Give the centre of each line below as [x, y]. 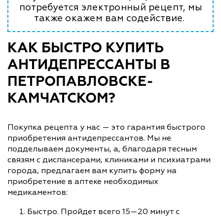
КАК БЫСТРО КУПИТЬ [86, 48]
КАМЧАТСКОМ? [61, 98]
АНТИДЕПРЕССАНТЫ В [89, 65]
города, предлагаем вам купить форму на [92, 170]
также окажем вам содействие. [110, 18]
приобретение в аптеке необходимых [83, 181]
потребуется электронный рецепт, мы [110, 7]
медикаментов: [37, 192]
